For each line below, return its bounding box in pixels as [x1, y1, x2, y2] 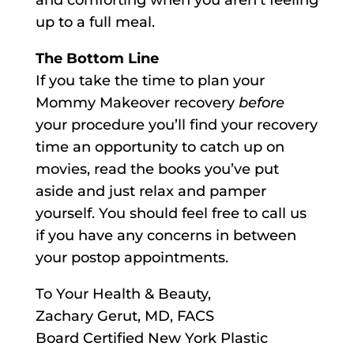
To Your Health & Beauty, [35, 285, 211, 303]
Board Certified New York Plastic [35, 330, 268, 348]
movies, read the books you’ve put [35, 160, 279, 179]
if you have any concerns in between [35, 227, 296, 245]
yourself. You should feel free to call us [35, 205, 307, 223]
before [238, 94, 284, 112]
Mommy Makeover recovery [35, 94, 239, 112]
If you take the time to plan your [35, 72, 265, 90]
